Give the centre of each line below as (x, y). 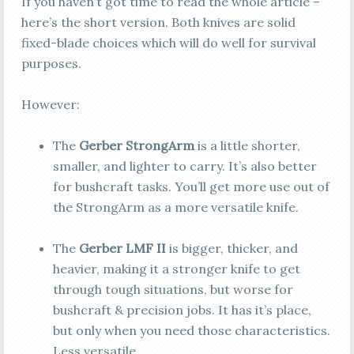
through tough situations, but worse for (173, 289)
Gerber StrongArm (136, 145)
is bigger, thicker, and (232, 248)
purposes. (51, 63)
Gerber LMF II (122, 248)
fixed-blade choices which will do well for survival (168, 42)
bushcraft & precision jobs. (134, 309)
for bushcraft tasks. (112, 186)
